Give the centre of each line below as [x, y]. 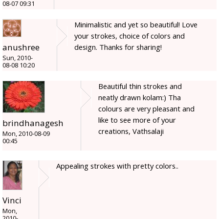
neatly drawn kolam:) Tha [140, 98]
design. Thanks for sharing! [118, 47]
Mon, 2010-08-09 [26, 134]
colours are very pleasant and [146, 109]
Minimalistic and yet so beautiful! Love [136, 25]
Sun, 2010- [18, 58]
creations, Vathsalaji [131, 131]
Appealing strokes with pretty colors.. [117, 166]
